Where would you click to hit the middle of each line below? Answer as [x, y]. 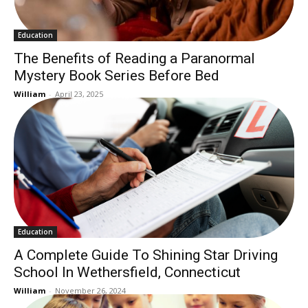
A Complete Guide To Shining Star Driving [146, 255]
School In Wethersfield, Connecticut [127, 272]
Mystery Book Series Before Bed [117, 75]
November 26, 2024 [90, 290]
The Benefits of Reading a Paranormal [134, 58]
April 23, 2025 [79, 93]
